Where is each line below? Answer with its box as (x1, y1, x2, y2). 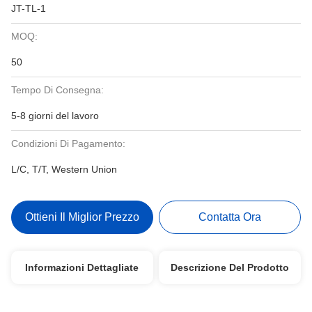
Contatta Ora (198, 211, 262, 223)
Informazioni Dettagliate (25, 262, 139, 273)
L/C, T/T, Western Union (11, 164, 117, 175)
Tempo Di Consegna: (11, 84, 104, 95)
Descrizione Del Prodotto (171, 262, 290, 273)
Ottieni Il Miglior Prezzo (24, 211, 139, 223)
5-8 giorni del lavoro (11, 110, 99, 121)
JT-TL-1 (11, 3, 46, 14)
